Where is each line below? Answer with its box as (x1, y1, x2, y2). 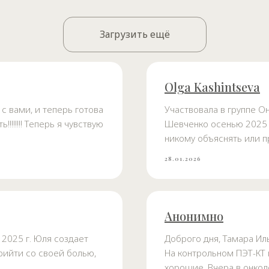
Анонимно (165, 208, 223, 225)
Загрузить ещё (99, 28, 170, 41)
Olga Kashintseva (165, 79, 260, 95)
